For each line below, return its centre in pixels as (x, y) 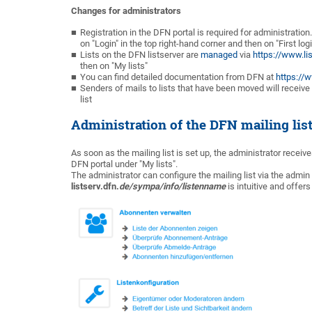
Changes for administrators (126, 11)
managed (219, 55)
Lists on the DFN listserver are (140, 55)
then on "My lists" (114, 66)
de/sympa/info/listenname (172, 186)
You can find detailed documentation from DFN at (178, 77)
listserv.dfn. (95, 186)
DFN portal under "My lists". (124, 164)
